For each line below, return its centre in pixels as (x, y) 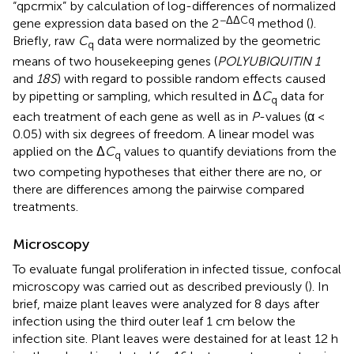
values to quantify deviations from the (229, 151)
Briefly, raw (45, 40)
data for (301, 96)
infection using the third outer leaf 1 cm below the (154, 322)
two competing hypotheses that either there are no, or (167, 172)
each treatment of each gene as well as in (132, 117)
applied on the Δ (59, 151)
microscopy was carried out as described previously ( (160, 287)
